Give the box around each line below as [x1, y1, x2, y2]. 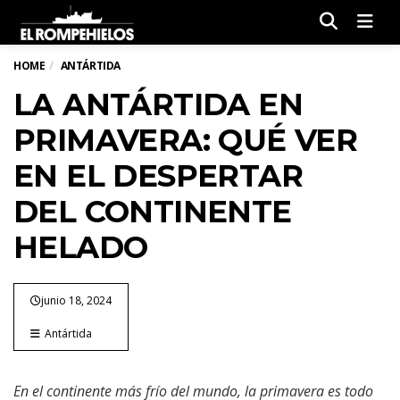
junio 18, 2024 [41, 293, 112, 308]
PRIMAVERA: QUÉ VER [13, 121, 358, 159]
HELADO [13, 229, 148, 266]
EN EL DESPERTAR [13, 157, 303, 195]
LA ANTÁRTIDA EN [13, 86, 303, 123]
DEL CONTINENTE [13, 193, 292, 230]
